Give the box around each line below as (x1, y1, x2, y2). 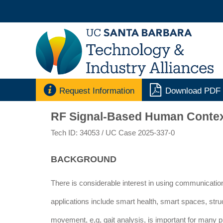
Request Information (59, 86, 134, 96)
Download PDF (165, 86, 221, 96)
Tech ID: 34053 (51, 129, 102, 137)
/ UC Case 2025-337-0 (102, 129, 175, 137)
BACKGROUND (51, 154, 116, 165)
